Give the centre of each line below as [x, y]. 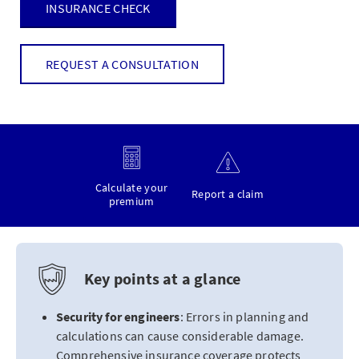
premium [131, 201]
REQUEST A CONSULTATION [123, 64]
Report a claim [228, 194]
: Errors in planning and [244, 317]
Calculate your [131, 187]
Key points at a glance [163, 278]
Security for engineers [118, 317]
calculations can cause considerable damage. [180, 336]
